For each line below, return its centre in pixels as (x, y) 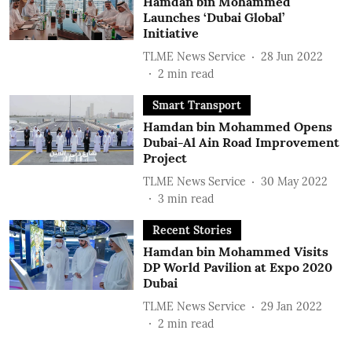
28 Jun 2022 (291, 56)
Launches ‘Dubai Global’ (213, 17)
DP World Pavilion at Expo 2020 (237, 267)
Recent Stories (192, 230)
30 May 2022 (294, 181)
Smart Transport (196, 105)
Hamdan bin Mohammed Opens (237, 126)
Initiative (170, 33)
